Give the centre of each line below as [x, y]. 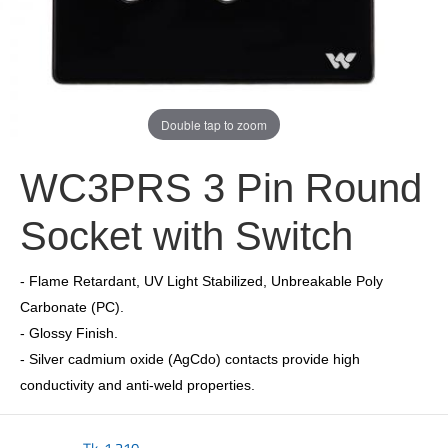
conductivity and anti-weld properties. [137, 385]
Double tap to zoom [214, 124]
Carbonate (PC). [72, 307]
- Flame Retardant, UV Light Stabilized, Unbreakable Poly [201, 281]
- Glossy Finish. [69, 333]
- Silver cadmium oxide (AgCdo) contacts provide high [190, 359]
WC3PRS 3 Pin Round [221, 188]
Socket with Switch [186, 236]
